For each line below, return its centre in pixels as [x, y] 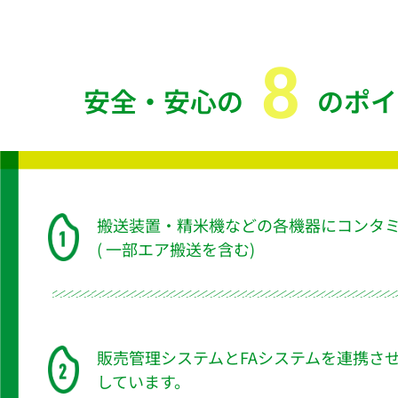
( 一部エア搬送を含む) [175, 249]
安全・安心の [164, 100]
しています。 [143, 382]
